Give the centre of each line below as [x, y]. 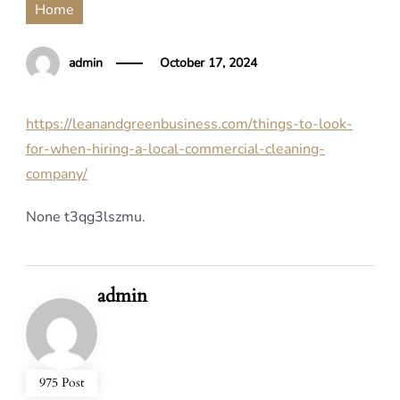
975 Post [62, 383]
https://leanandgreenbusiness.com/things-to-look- [189, 124]
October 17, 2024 [208, 63]
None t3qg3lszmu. [86, 217]
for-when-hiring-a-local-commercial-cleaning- [175, 149]
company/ [57, 174]
